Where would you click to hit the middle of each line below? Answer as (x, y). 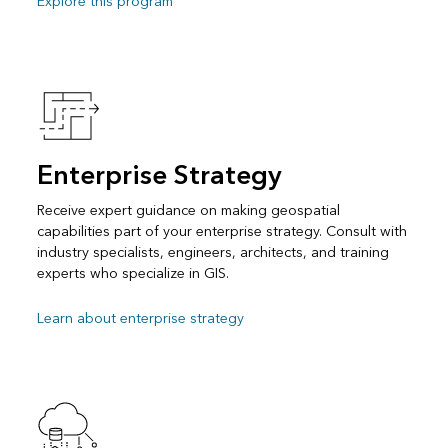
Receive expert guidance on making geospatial (188, 210)
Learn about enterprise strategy (140, 318)
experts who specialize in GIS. (132, 273)
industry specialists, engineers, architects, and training (212, 252)
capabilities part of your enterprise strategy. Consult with (221, 231)
